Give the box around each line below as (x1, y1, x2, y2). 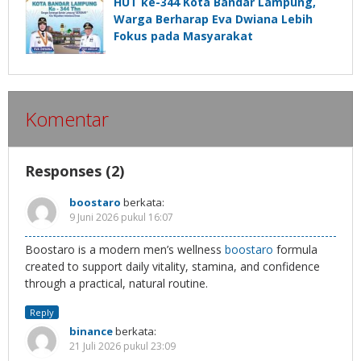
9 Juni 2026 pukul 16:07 (69, 210, 173, 225)
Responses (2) (25, 161, 124, 181)
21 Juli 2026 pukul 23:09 (69, 339, 176, 354)
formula (273, 242, 317, 258)
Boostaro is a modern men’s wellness (25, 242, 225, 258)
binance (69, 324, 113, 339)
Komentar (25, 106, 109, 133)
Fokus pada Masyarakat (114, 28, 253, 44)
